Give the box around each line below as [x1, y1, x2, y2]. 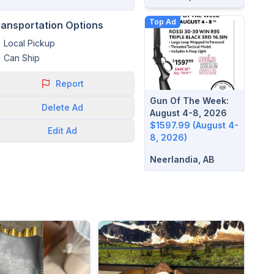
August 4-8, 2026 [150, 108, 227, 118]
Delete [42, 102, 70, 113]
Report [56, 78, 84, 89]
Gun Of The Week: [150, 95, 229, 106]
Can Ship [4, 53, 40, 63]
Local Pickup [4, 38, 55, 48]
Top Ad [149, 17, 176, 26]
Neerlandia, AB [150, 154, 214, 165]
